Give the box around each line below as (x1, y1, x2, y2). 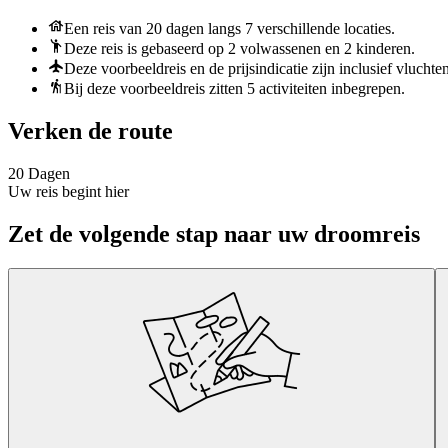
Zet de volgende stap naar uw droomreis (8, 221, 420, 248)
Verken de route (8, 118, 173, 145)
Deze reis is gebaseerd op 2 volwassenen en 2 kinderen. (64, 40, 415, 58)
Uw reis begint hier (8, 183, 129, 201)
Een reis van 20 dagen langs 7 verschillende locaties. (64, 20, 395, 38)
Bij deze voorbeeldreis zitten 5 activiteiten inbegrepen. (64, 80, 405, 98)
